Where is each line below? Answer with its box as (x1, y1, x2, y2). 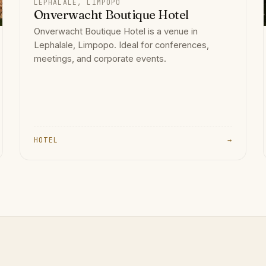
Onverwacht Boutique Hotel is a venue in (33, 26, 198, 37)
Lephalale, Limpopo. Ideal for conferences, (33, 39, 209, 50)
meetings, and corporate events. (33, 53, 166, 64)
